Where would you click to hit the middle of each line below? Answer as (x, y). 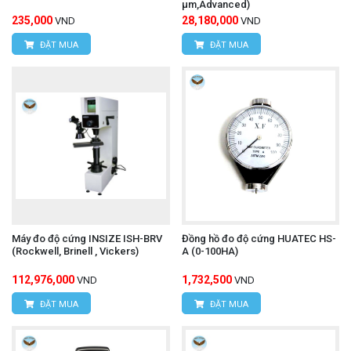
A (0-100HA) (210, 251)
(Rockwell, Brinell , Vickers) (119, 251)
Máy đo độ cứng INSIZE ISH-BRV (87, 238)
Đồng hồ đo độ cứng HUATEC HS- (259, 238)
